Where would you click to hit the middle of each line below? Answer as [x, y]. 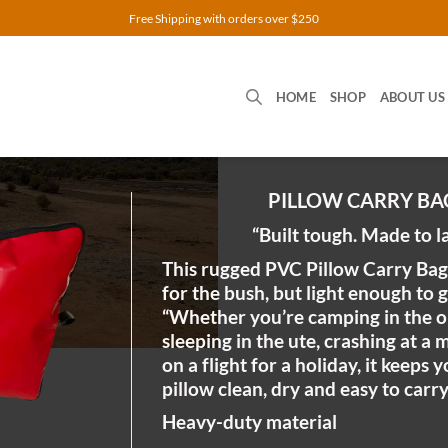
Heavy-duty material [249, 422]
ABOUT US [412, 96]
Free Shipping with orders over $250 [224, 18]
